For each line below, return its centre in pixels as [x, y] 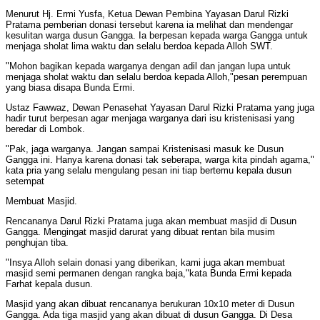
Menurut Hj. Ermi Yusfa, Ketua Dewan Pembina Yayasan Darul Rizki [147, 14]
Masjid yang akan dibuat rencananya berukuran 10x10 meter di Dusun [150, 304]
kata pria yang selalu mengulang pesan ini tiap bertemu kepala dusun [149, 171]
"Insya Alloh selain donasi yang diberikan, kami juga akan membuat [145, 263]
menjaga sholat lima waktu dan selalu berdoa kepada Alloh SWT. [139, 46]
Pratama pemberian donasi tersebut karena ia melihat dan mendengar [149, 25]
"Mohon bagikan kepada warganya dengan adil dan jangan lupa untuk [148, 66]
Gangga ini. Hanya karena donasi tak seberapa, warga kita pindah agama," [160, 160]
